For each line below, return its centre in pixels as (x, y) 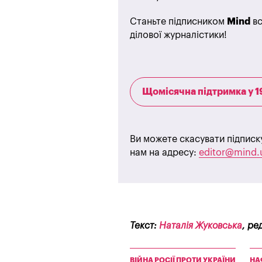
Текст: (144, 225)
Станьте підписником (178, 21)
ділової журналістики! (178, 35)
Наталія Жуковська (201, 225)
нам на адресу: (164, 152)
